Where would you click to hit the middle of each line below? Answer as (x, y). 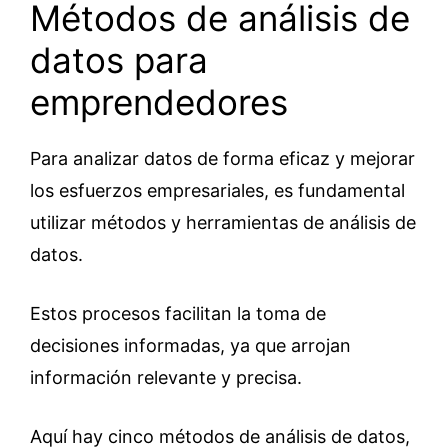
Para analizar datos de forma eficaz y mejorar (222, 158)
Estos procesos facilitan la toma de (178, 313)
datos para (119, 60)
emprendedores (159, 102)
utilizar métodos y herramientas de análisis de (223, 222)
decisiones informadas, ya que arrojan (190, 345)
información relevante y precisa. (166, 377)
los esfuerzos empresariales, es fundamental (217, 190)
